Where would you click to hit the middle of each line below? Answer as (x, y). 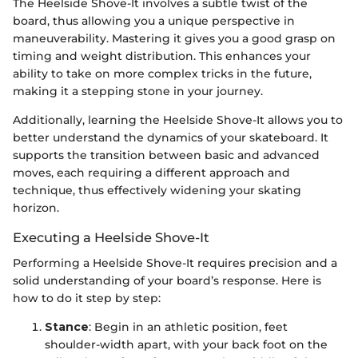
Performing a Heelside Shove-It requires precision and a (175, 263)
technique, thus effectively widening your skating (157, 191)
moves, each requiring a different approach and (151, 173)
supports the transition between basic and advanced (166, 155)
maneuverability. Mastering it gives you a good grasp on (174, 39)
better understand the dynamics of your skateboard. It (171, 138)
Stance (67, 327)
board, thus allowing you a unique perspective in (154, 21)
